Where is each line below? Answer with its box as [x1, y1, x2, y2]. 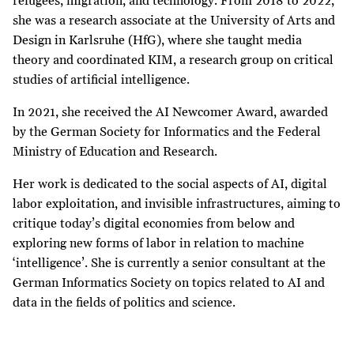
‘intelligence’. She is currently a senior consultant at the [13, 254, 326, 271]
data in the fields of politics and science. [13, 294, 235, 311]
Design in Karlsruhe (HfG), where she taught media [13, 32, 302, 48]
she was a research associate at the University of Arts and [13, 12, 335, 28]
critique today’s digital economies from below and [13, 215, 295, 232]
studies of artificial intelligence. [13, 71, 190, 88]
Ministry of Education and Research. [13, 143, 217, 160]
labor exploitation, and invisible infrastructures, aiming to [13, 195, 341, 212]
